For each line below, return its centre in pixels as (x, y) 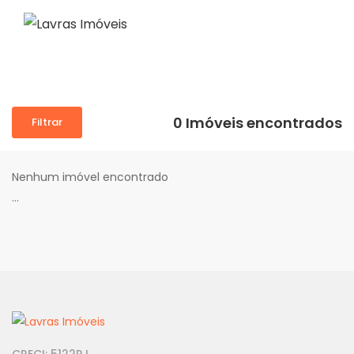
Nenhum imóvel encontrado (90, 177)
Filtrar (47, 122)
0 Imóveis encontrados (258, 122)
